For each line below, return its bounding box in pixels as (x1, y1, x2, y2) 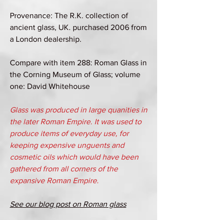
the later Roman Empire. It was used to (10, 117, 141, 126)
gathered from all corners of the (10, 164, 118, 173)
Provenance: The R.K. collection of (10, 11, 128, 20)
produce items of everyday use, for (10, 129, 129, 137)
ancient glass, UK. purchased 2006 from (10, 23, 147, 31)
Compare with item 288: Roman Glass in (10, 58, 147, 67)
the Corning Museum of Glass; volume (10, 70, 140, 79)
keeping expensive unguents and (10, 140, 124, 149)
